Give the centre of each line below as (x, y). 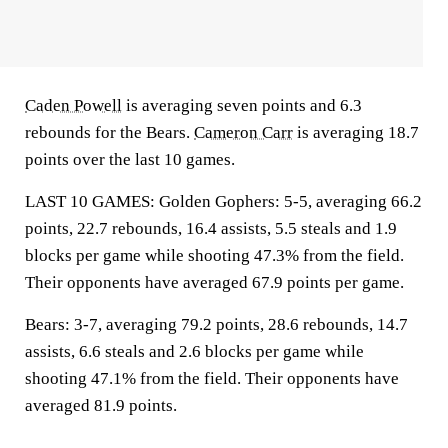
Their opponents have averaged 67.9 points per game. (214, 282)
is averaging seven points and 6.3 (242, 105)
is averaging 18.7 (356, 132)
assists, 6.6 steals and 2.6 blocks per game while (194, 351)
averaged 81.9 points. (101, 405)
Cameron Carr (243, 132)
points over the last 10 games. (130, 159)
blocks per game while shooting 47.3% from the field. (214, 255)
